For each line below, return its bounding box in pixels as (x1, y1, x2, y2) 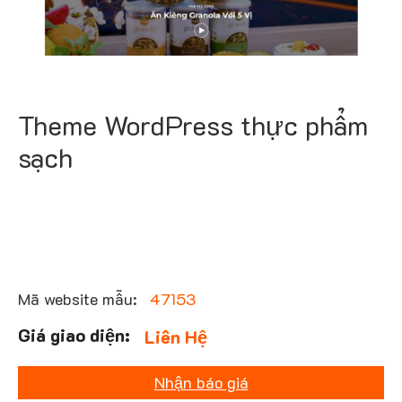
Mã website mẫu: (18, 288, 142, 310)
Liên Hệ (144, 325, 208, 349)
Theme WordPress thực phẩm (18, 108, 368, 144)
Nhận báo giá (153, 371, 249, 394)
